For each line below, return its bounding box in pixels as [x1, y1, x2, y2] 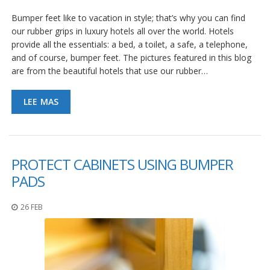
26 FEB [20, 201, 43, 212]
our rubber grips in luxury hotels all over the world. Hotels [11, 25, 234, 37]
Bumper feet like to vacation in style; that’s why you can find [11, 11, 245, 24]
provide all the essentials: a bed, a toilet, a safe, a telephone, [11, 38, 248, 50]
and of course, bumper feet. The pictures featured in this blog [11, 51, 251, 63]
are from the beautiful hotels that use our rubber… [11, 64, 208, 77]
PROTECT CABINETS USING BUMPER [11, 154, 233, 174]
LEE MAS [24, 95, 59, 107]
